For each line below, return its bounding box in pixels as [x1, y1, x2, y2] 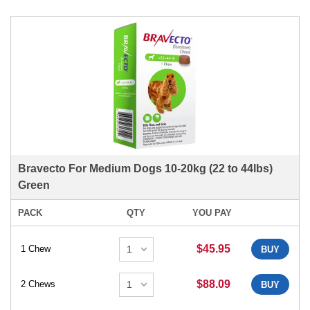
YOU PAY [192, 207, 232, 218]
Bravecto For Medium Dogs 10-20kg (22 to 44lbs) [18, 162, 273, 174]
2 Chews [21, 279, 55, 290]
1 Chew [21, 244, 51, 255]
